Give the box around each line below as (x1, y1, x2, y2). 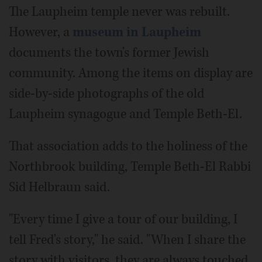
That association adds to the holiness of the (9, 137, 247, 156)
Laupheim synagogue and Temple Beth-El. (9, 105, 242, 123)
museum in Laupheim (73, 23, 201, 42)
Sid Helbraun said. (9, 178, 110, 196)
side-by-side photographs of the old (9, 85, 204, 103)
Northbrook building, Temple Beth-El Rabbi (9, 158, 251, 176)
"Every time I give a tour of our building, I (9, 211, 237, 229)
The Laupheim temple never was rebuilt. (9, 3, 230, 21)
